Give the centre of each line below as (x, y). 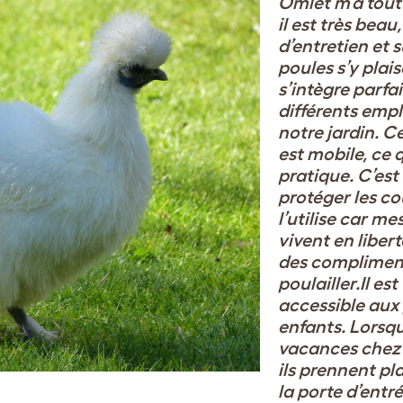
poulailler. (319, 283)
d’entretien (325, 46)
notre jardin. (330, 132)
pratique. (318, 175)
